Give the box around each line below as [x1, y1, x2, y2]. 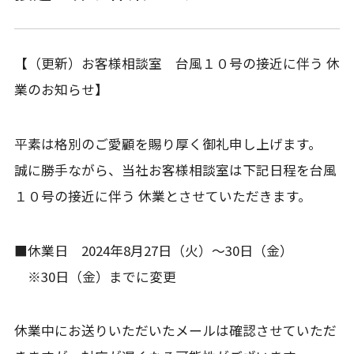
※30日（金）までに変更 [13, 266, 176, 286]
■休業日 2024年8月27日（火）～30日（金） [13, 240, 293, 260]
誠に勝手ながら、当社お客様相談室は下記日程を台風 [13, 160, 337, 179]
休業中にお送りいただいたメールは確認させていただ [13, 321, 337, 341]
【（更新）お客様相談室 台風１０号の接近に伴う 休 [13, 53, 340, 73]
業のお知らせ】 [13, 79, 108, 99]
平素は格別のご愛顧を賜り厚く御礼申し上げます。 [13, 134, 322, 153]
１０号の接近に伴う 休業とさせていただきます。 [13, 186, 311, 205]
